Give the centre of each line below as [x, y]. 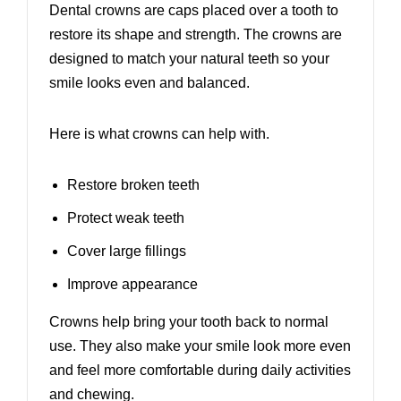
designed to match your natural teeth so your [189, 59]
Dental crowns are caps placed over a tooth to [194, 11]
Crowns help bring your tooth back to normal [189, 322]
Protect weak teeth [126, 218]
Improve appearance [132, 285]
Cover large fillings [127, 252]
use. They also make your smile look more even [200, 346]
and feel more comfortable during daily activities [200, 371]
